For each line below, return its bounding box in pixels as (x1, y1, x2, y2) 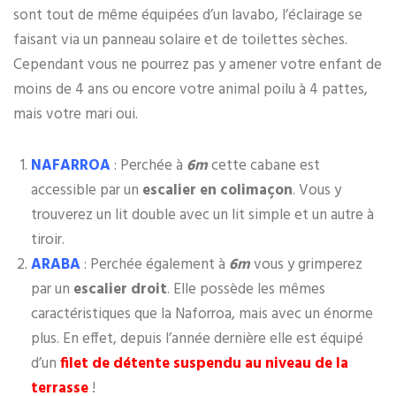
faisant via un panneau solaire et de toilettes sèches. (13, 28, 347, 52)
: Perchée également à (80, 253, 229, 277)
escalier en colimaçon (142, 179, 293, 202)
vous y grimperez (250, 253, 362, 277)
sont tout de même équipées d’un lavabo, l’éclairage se (13, 4, 362, 27)
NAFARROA (31, 154, 110, 178)
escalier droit (73, 278, 167, 301)
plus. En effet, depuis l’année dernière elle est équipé (31, 327, 363, 351)
